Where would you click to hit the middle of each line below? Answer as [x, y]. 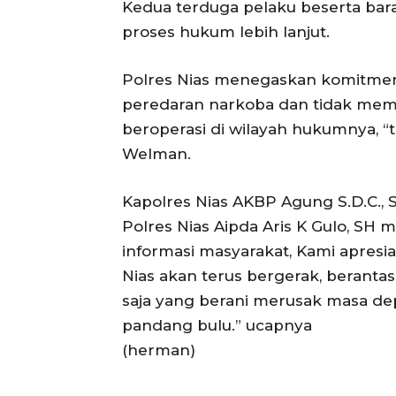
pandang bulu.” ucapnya [217, 326]
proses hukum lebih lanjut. [226, 32]
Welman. [156, 154]
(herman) [159, 350]
